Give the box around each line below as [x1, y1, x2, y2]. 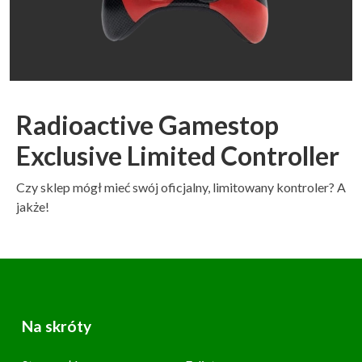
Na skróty [22, 316, 91, 335]
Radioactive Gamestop [16, 108, 279, 141]
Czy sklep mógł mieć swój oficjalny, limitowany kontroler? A [16, 179, 346, 195]
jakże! [16, 198, 49, 214]
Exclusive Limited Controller [16, 139, 339, 171]
